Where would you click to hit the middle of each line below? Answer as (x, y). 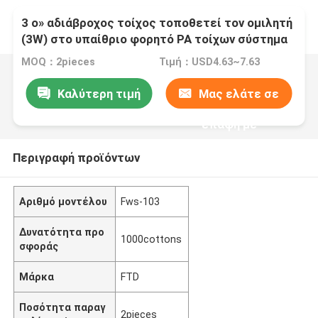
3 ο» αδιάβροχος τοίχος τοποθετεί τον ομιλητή (157, 23)
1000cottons (152, 239)
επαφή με (229, 124)
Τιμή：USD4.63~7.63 (209, 62)
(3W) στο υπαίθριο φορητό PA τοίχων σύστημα (155, 39)
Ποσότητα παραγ (63, 307)
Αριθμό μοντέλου (64, 201)
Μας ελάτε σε (239, 93)
